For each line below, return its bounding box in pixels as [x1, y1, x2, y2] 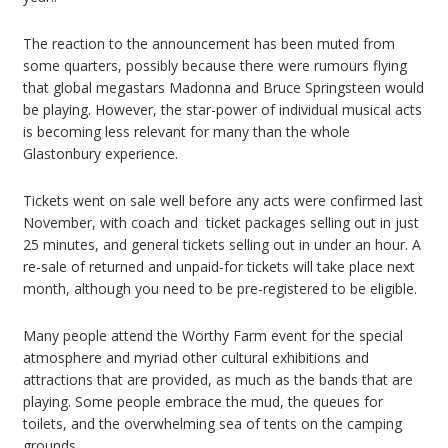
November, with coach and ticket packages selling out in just [23, 213, 419, 233]
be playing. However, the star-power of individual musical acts [23, 100, 422, 120]
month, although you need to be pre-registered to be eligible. [23, 279, 421, 299]
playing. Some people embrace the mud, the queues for [23, 392, 383, 412]
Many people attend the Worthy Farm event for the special [23, 326, 403, 346]
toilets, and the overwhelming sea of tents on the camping [23, 414, 402, 434]
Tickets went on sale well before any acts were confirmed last [23, 191, 423, 211]
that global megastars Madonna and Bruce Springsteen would [23, 78, 424, 98]
